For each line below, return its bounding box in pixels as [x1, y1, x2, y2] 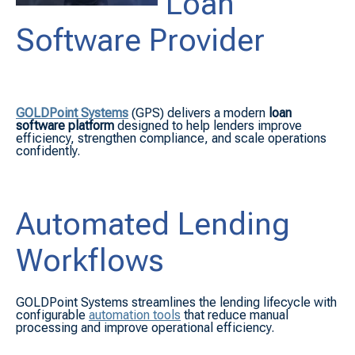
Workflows [16, 242, 164, 279]
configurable [16, 307, 86, 323]
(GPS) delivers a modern [132, 105, 265, 120]
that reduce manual [184, 307, 288, 323]
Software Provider [16, 21, 265, 59]
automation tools [89, 307, 181, 323]
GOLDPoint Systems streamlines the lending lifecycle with [16, 294, 337, 310]
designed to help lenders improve [117, 117, 302, 133]
